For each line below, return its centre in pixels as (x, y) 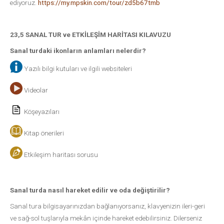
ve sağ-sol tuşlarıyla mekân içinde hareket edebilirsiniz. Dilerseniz (106, 218)
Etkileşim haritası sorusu (60, 155)
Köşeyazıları (41, 112)
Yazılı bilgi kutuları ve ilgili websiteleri (77, 69)
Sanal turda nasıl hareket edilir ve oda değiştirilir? (90, 190)
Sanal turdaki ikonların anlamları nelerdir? (78, 50)
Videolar (35, 90)
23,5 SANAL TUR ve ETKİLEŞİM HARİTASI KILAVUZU (90, 34)
